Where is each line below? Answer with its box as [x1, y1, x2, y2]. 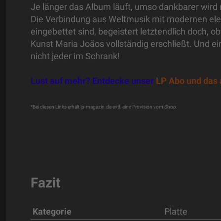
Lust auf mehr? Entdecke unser [31, 75, 156, 86]
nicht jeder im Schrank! [31, 50, 120, 61]
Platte [164, 206, 187, 217]
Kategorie [33, 206, 72, 217]
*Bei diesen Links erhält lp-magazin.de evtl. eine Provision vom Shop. [31, 104, 178, 110]
